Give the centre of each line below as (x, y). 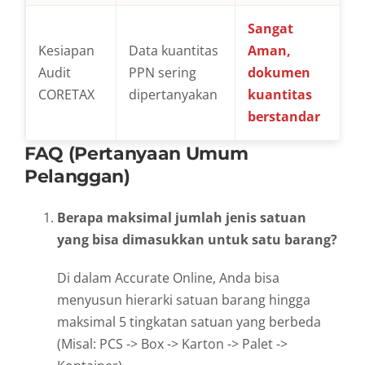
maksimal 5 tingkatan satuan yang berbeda (189, 321)
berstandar (284, 116)
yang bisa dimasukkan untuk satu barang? (197, 239)
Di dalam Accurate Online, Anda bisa (168, 277)
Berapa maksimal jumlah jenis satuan (182, 217)
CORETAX (66, 94)
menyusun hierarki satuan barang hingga (184, 299)
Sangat (270, 28)
